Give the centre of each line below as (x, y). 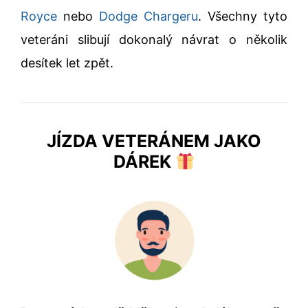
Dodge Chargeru (148, 16)
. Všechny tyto (243, 16)
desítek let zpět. (67, 63)
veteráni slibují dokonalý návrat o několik (154, 40)
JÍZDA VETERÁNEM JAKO (154, 141)
